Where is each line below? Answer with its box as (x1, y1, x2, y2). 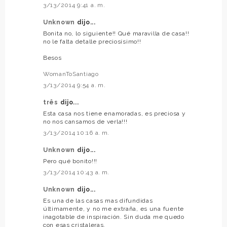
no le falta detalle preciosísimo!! (43, 38, 141, 46)
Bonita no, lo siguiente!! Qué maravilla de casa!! (43, 30, 190, 37)
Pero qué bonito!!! (43, 158, 97, 165)
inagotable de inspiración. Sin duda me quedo (43, 213, 184, 221)
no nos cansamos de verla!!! (43, 118, 128, 126)
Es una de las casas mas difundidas (43, 197, 153, 205)
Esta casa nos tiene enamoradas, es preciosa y (43, 110, 186, 118)
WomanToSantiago (43, 70, 99, 78)
